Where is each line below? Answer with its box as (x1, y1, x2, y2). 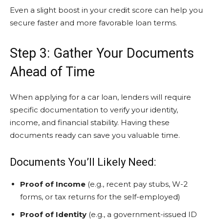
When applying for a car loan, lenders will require (10, 92, 191, 102)
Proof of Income (20, 179, 86, 189)
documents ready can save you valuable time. (10, 131, 180, 140)
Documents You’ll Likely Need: (10, 156, 156, 168)
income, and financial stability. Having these (10, 118, 170, 127)
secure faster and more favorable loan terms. (10, 18, 177, 27)
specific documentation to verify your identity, (10, 105, 178, 114)
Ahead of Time (10, 64, 95, 80)
